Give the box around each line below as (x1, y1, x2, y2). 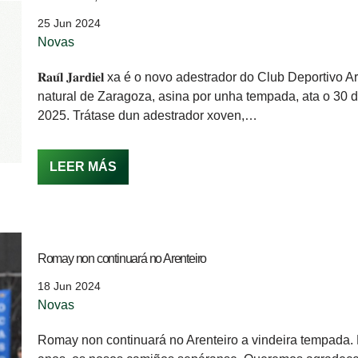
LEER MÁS (49, 159, 117, 173)
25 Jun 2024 (37, 16, 101, 30)
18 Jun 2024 (37, 279, 101, 292)
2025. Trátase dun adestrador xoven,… (37, 108, 261, 122)
